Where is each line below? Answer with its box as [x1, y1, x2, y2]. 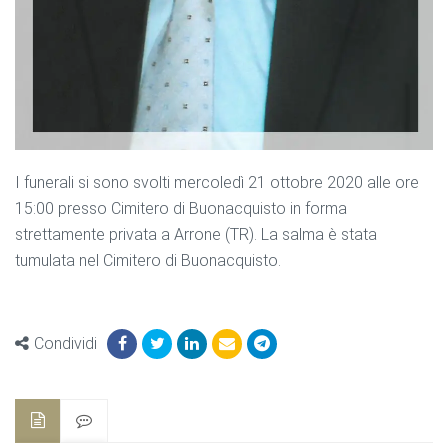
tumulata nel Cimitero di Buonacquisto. [15, 250, 281, 270]
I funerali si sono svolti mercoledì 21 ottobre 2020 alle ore [15, 172, 419, 192]
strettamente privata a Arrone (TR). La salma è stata [15, 224, 377, 244]
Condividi [34, 333, 97, 353]
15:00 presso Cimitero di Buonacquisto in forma [15, 198, 347, 218]
